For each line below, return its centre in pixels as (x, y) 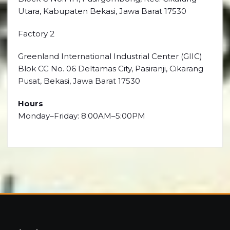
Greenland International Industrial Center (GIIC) (110, 56)
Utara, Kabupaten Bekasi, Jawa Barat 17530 (102, 11)
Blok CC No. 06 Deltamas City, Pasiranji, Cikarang (111, 69)
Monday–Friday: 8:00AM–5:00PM (82, 116)
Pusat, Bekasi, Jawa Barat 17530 (79, 81)
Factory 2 (36, 34)
